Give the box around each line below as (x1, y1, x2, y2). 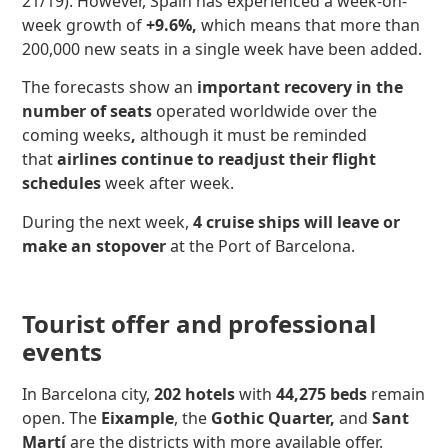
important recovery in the (197, 76, 404, 99)
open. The (22, 407, 102, 430)
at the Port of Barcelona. (166, 234, 356, 257)
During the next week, (22, 210, 194, 233)
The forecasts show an (22, 76, 198, 99)
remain (371, 383, 426, 406)
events (22, 335, 103, 369)
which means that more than (201, 13, 421, 36)
